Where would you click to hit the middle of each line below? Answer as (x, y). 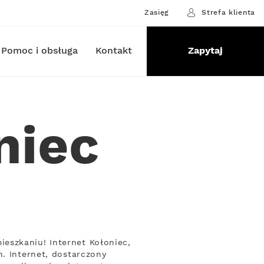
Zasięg (157, 12)
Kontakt (113, 51)
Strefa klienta (228, 12)
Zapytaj (205, 51)
